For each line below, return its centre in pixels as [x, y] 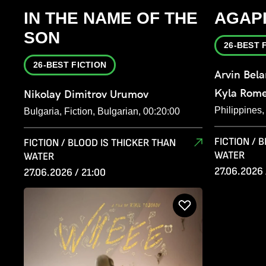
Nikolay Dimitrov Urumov [86, 94]
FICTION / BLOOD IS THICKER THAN [100, 143]
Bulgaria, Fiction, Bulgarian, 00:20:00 [102, 112]
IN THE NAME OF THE [111, 18]
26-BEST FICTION [70, 65]
